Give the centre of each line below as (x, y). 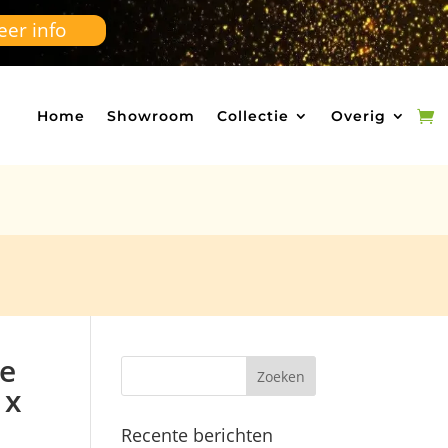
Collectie (253, 116)
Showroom (151, 116)
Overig (358, 116)
